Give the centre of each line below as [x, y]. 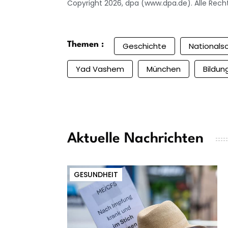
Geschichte [145, 46]
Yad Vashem [100, 69]
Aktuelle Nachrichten [135, 139]
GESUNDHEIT [96, 175]
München [164, 69]
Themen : [85, 45]
